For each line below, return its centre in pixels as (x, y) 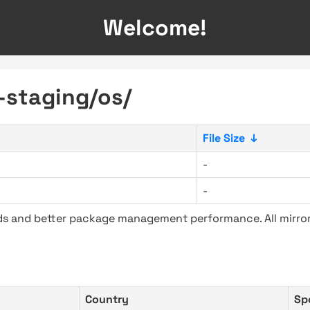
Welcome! (155, 28)
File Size (224, 138)
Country (107, 299)
